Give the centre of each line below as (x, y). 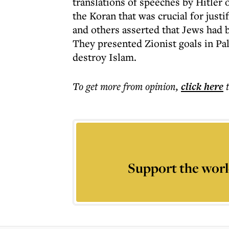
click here (202, 86)
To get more (98, 86)
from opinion (150, 86)
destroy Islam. (105, 57)
